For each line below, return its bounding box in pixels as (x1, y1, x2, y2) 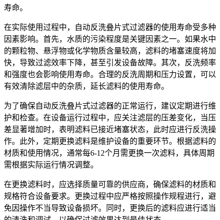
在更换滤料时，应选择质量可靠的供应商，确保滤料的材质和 (4, 180, 216, 189)
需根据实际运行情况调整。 (4, 160, 98, 169)
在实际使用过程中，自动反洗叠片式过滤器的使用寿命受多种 (4, 23, 216, 31)
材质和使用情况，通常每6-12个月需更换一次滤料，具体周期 (4, 148, 215, 157)
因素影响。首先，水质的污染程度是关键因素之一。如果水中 (4, 34, 216, 43)
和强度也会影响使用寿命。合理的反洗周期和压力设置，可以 (4, 70, 216, 79)
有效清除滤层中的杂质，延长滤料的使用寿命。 (4, 82, 169, 90)
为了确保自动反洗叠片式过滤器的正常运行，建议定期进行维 (4, 101, 216, 110)
